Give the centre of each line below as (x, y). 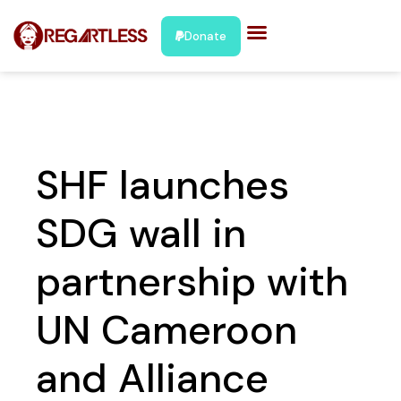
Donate (206, 36)
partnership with (192, 282)
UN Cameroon (166, 330)
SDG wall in (141, 233)
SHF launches (162, 185)
